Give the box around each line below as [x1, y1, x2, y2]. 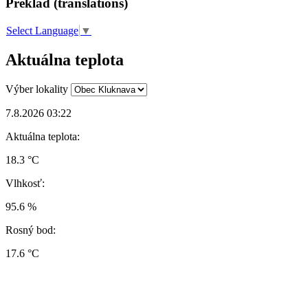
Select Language [6, 24, 78, 36]
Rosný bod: [5, 223, 56, 236]
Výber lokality [5, 82, 68, 95]
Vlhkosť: [5, 177, 45, 189]
